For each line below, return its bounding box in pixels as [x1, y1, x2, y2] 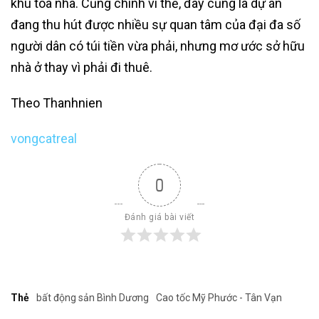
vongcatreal [11, 131, 77, 147]
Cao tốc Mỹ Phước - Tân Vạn [156, 292, 282, 304]
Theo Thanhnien [11, 95, 103, 111]
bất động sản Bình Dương [36, 292, 149, 304]
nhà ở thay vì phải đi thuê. [11, 60, 152, 75]
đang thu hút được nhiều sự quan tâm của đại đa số [11, 17, 300, 33]
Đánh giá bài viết [124, 212, 195, 223]
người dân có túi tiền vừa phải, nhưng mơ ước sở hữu [11, 38, 305, 54]
